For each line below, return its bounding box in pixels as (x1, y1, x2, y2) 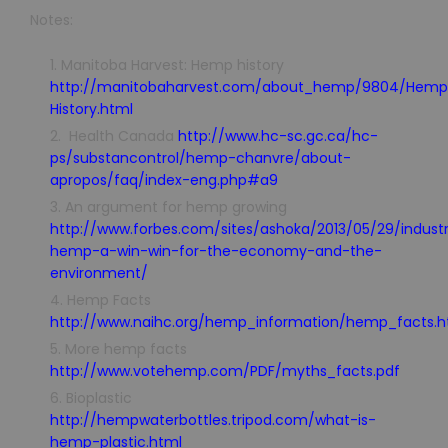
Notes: (30, 10, 73, 31)
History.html (50, 98, 133, 119)
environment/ (50, 262, 148, 283)
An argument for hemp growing (65, 196, 287, 217)
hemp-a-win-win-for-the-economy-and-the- (50, 240, 382, 261)
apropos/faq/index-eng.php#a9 (50, 169, 278, 190)
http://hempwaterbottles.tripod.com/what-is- (50, 409, 376, 430)
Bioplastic (66, 387, 132, 408)
